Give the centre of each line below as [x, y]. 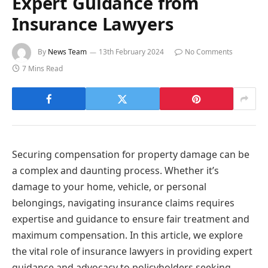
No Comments [209, 52]
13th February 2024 [131, 52]
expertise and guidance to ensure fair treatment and [131, 219]
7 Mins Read [42, 69]
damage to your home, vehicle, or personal [109, 187]
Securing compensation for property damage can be [131, 155]
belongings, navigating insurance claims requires [123, 203]
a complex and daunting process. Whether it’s [115, 171]
